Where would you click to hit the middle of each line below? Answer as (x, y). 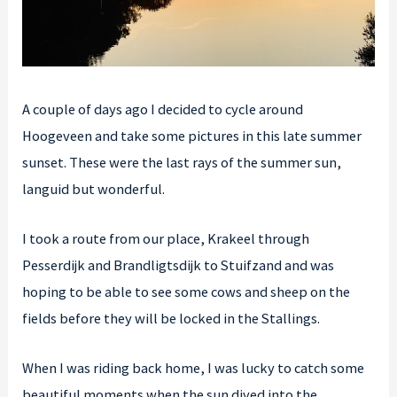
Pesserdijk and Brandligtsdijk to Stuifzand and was (179, 265)
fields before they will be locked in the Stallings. (171, 319)
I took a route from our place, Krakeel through (166, 239)
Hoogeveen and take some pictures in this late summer (192, 135)
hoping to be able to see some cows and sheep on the (187, 292)
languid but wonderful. (94, 188)
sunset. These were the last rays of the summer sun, (182, 162)
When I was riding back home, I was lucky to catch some (194, 368)
